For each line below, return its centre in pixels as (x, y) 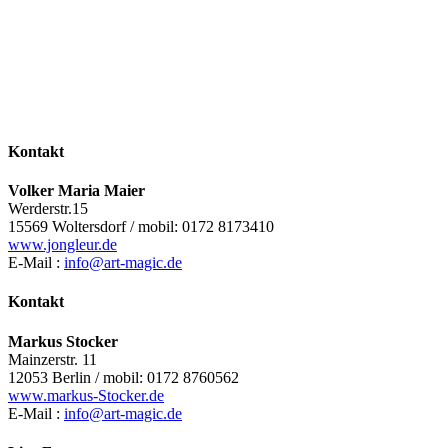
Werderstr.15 (48, 208)
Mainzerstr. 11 (52, 359)
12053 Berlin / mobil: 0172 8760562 (123, 377)
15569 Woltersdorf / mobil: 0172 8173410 (141, 226)
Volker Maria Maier (76, 190)
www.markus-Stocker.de (86, 395)
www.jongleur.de (62, 244)
